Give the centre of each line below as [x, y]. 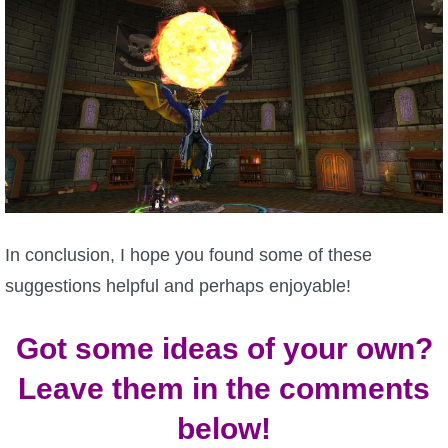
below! [224, 428]
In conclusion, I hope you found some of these [188, 254]
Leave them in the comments [224, 388]
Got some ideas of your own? [224, 348]
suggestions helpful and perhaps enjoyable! [178, 285]
